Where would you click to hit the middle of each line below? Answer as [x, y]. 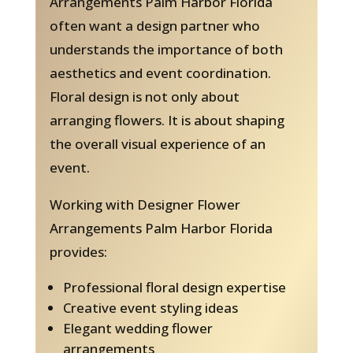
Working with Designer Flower [145, 205]
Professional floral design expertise [174, 288]
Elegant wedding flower [137, 329]
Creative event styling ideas [150, 308]
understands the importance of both [166, 50]
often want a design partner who [154, 26]
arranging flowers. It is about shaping [167, 121]
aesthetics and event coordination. [160, 73]
